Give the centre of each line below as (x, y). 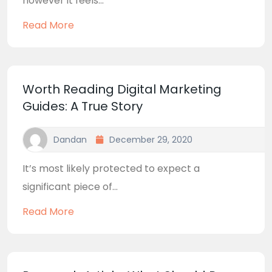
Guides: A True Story (83, 106)
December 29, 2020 (151, 140)
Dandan (70, 140)
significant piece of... (70, 187)
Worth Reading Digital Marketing (122, 89)
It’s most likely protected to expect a (111, 168)
